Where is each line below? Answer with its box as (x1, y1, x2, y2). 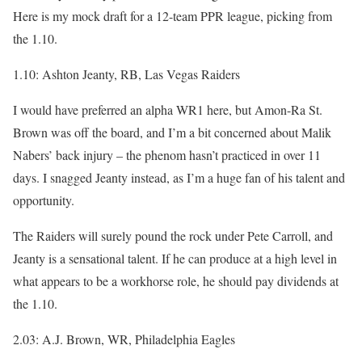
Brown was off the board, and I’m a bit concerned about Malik (13, 124, 331, 141)
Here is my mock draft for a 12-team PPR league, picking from (13, 7, 332, 24)
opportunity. (13, 192, 74, 208)
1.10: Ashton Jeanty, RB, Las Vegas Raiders (13, 65, 240, 82)
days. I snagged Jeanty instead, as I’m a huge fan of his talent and (13, 169, 345, 186)
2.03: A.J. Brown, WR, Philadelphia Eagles (13, 330, 235, 347)
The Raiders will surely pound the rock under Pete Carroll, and (13, 227, 333, 244)
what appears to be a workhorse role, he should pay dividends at (13, 272, 339, 289)
